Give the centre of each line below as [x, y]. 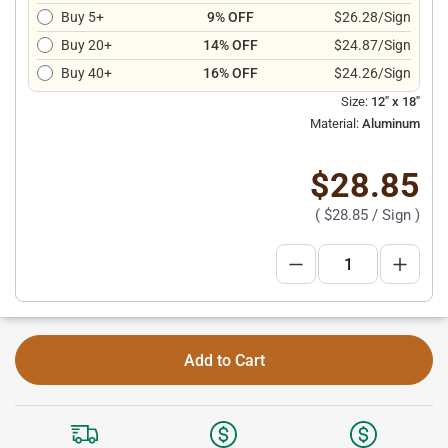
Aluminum [389, 123]
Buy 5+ [82, 17]
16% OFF [230, 73]
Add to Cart [224, 360]
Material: [334, 123]
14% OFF [230, 45]
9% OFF [230, 17]
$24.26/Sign [372, 73]
